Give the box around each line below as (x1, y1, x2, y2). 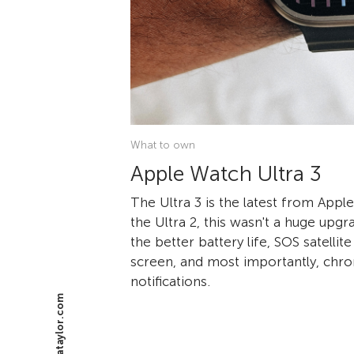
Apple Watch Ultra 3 (130, 160, 322, 186)
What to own (130, 137, 195, 152)
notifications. (130, 273, 210, 289)
